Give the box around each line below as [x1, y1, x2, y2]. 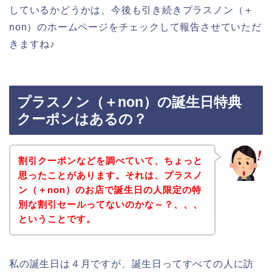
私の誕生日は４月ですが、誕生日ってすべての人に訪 [9, 258, 254, 269]
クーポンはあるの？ [17, 111, 147, 127]
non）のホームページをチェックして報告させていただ [9, 21, 262, 32]
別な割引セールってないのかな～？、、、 [18, 199, 203, 209]
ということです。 [18, 213, 96, 224]
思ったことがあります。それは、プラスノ [18, 169, 203, 180]
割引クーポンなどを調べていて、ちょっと [18, 155, 203, 166]
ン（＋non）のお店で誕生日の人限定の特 [18, 184, 202, 195]
